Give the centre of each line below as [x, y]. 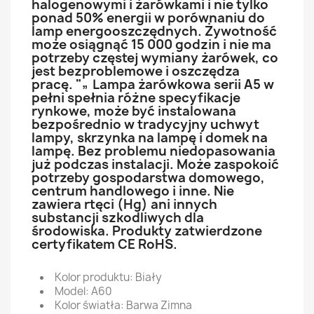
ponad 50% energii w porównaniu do [148, 18]
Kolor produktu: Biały [108, 277]
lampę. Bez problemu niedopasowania [153, 151]
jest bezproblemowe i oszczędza [136, 71]
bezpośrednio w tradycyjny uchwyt [145, 124]
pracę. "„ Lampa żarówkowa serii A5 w [153, 84]
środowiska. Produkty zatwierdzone [147, 231]
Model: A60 [83, 291]
